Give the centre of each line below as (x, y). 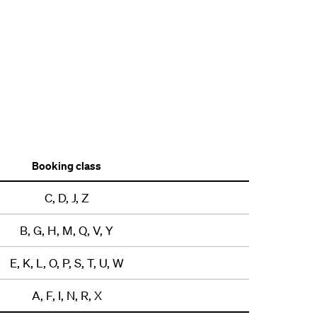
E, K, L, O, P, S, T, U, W (67, 263)
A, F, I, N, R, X (67, 296)
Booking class (66, 166)
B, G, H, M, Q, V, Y (67, 231)
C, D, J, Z (67, 198)
